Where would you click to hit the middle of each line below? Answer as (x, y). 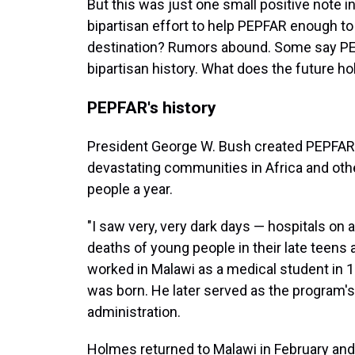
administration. (134, 312)
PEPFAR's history (154, 107)
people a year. (130, 189)
